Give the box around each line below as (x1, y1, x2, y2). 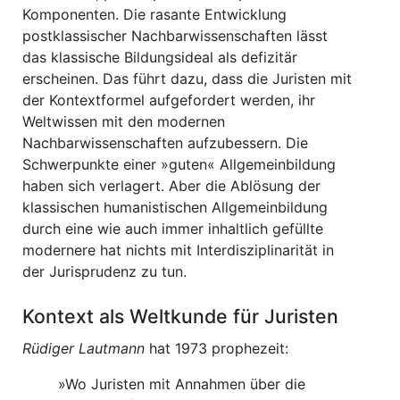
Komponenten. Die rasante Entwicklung (22, 5, 287, 23)
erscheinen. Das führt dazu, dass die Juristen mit (22, 70, 352, 87)
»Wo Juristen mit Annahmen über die (58, 375, 305, 393)
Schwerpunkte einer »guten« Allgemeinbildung (22, 155, 336, 173)
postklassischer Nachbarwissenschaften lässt (22, 27, 328, 45)
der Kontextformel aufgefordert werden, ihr (22, 91, 315, 109)
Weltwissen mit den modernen (22, 112, 225, 130)
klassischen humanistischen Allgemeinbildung (22, 198, 328, 216)
